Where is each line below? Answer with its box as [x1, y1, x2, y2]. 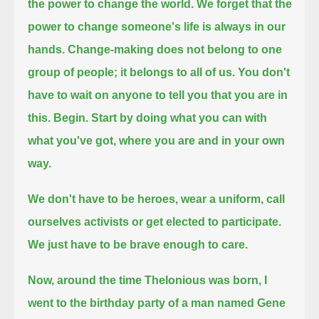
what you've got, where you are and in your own [28, 134, 286, 147]
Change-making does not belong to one [68, 43, 283, 56]
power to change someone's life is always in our [28, 20, 286, 33]
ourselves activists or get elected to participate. [28, 215, 282, 228]
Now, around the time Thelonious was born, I [28, 273, 268, 286]
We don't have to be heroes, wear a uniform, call [28, 192, 286, 205]
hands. [28, 43, 66, 56]
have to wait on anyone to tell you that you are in [28, 88, 288, 101]
